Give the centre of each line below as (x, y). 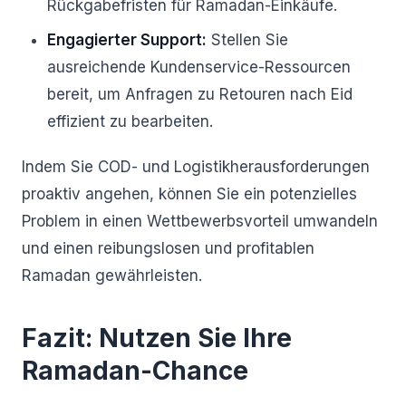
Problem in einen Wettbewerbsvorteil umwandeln (200, 221)
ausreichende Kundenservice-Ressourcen (199, 67)
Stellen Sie (247, 40)
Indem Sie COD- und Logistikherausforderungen (196, 167)
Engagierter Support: (127, 40)
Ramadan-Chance (135, 371)
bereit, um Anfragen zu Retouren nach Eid (200, 94)
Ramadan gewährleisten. (112, 275)
